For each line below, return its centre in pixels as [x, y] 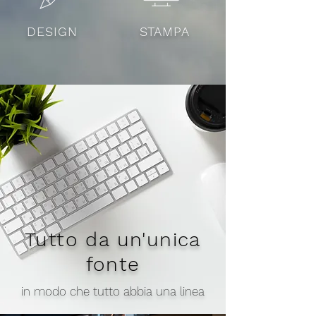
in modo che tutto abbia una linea [113, 291]
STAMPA [165, 31]
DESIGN [52, 31]
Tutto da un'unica [113, 239]
